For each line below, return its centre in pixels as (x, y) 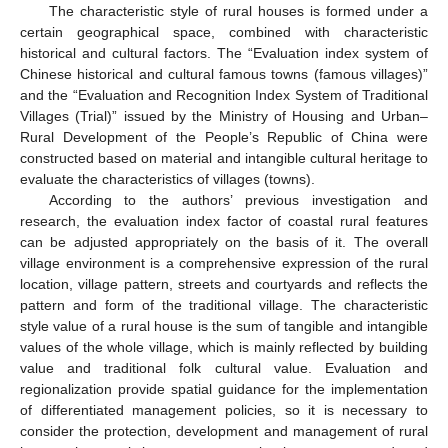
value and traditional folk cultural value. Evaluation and (224, 368)
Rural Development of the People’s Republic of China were (224, 137)
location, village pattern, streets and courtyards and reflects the (224, 284)
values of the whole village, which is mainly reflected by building (224, 347)
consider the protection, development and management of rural (224, 431)
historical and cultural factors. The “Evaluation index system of (224, 53)
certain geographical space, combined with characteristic (224, 32)
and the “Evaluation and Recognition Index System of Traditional (224, 95)
